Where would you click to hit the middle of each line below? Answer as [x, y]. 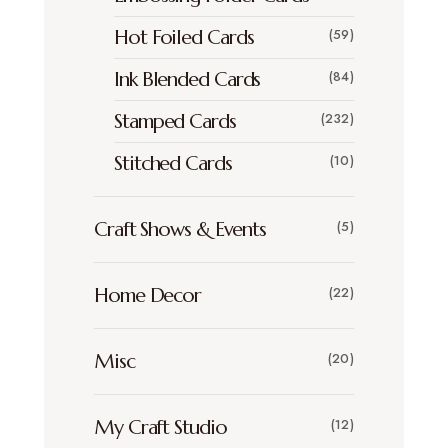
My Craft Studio [160, 427]
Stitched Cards [173, 163]
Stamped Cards [175, 121]
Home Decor [147, 295]
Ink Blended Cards [187, 79]
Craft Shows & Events [180, 229]
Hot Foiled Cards [184, 37]
